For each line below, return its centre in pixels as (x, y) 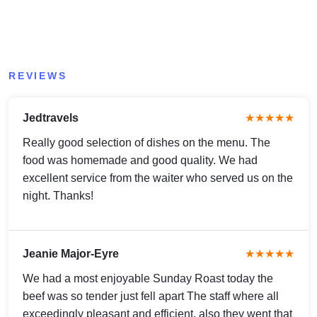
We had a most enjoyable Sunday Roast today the (148, 278)
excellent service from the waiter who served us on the (158, 178)
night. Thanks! (58, 195)
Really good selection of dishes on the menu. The (146, 142)
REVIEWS (38, 75)
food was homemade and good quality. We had (140, 160)
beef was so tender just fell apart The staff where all (151, 296)
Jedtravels (51, 117)
